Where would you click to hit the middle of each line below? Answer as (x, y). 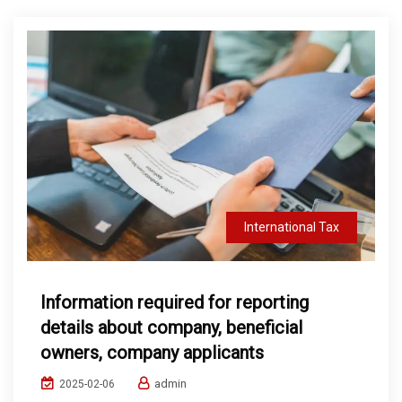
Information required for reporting (175, 303)
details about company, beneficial (171, 328)
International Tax (292, 227)
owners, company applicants (152, 353)
